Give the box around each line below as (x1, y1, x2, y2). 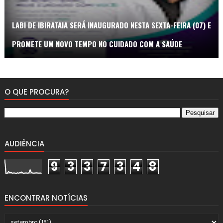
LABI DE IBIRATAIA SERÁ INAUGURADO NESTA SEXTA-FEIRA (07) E (11, 19, 211, 30)
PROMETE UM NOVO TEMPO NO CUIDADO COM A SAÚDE (11, 38, 182, 49)
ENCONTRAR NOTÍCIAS (4, 192, 88, 203)
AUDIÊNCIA (4, 138, 44, 149)
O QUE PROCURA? (4, 86, 69, 97)
